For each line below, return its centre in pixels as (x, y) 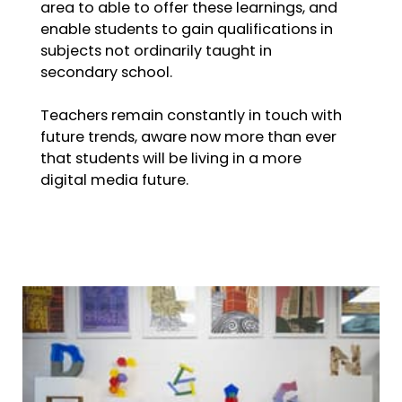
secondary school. (106, 74)
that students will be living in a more (171, 160)
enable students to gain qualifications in (187, 31)
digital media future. (114, 182)
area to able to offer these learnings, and (189, 9)
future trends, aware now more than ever (188, 139)
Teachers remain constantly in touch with (191, 117)
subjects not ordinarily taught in (156, 52)
